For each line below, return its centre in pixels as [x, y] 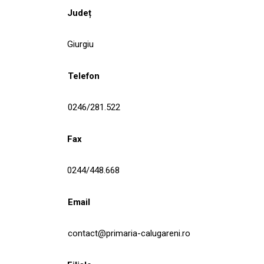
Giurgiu [80, 44]
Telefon [84, 76]
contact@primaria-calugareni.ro [129, 233]
